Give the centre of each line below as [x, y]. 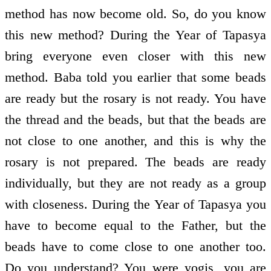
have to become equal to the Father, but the [135, 226]
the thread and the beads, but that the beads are [135, 120]
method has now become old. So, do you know [135, 14]
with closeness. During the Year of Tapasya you [135, 204]
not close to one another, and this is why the [135, 141]
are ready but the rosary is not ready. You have [135, 99]
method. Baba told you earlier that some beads [135, 77]
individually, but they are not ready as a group [135, 183]
